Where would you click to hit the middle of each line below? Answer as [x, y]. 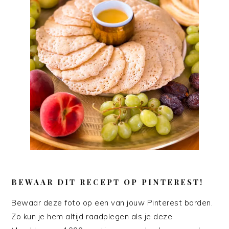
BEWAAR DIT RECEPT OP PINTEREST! [108, 182]
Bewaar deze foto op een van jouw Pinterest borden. [112, 203]
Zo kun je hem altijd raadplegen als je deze [92, 217]
